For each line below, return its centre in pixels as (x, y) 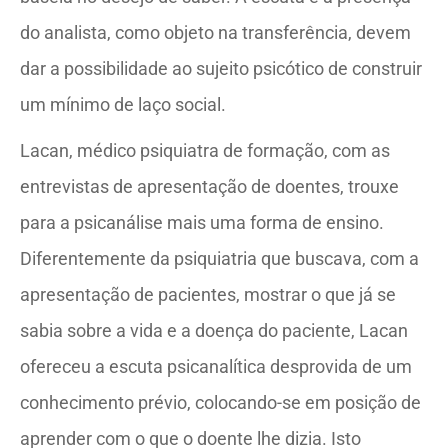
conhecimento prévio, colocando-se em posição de (220, 402)
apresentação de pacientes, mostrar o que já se (208, 294)
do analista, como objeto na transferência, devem (215, 32)
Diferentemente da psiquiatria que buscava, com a (219, 258)
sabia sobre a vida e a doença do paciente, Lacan (214, 330)
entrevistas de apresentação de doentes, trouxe (209, 186)
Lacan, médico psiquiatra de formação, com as (205, 150)
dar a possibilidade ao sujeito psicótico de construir (221, 68)
